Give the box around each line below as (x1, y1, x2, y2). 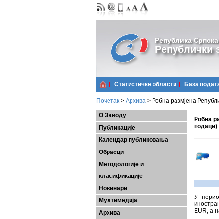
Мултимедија (99, 197, 137, 204)
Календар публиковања (99, 136, 168, 143)
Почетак (96, 97, 119, 104)
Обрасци (99, 149, 124, 155)
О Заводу (99, 112, 126, 119)
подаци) (194, 123, 217, 130)
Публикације (99, 124, 135, 131)
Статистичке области (114, 81, 176, 88)
